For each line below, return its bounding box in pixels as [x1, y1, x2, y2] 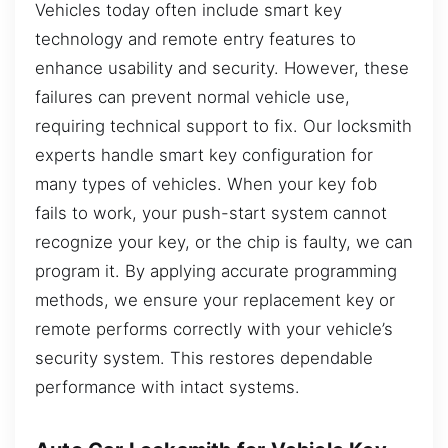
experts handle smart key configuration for [35, 144, 373, 165]
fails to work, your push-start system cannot [35, 202, 387, 223]
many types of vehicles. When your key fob [35, 173, 377, 194]
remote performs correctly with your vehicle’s [35, 318, 393, 339]
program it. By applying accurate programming [35, 260, 397, 281]
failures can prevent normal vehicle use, [35, 86, 350, 107]
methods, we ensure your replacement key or [35, 289, 395, 310]
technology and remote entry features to [35, 28, 356, 49]
